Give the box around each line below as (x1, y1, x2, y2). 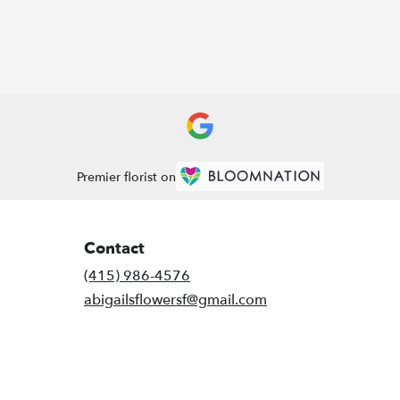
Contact (84, 237, 145, 261)
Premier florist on (76, 168, 176, 186)
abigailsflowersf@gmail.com (84, 290, 267, 311)
